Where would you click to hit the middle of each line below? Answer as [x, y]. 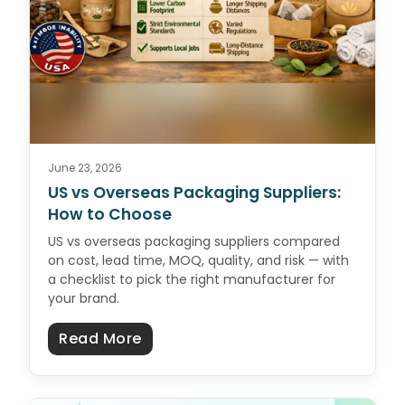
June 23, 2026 [85, 168]
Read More [100, 339]
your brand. [84, 299]
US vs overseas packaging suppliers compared [194, 242]
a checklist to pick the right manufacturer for [192, 280]
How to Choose [110, 215]
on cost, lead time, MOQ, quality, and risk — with [198, 261]
